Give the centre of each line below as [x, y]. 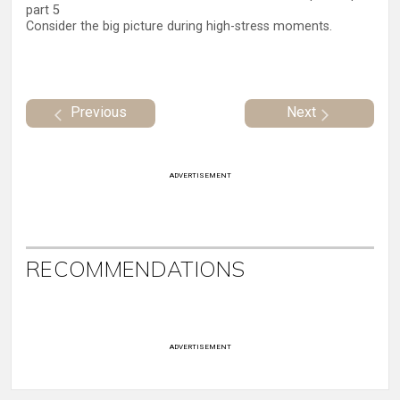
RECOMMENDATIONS [136, 269]
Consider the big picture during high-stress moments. [179, 26]
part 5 [43, 10]
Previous [99, 112]
